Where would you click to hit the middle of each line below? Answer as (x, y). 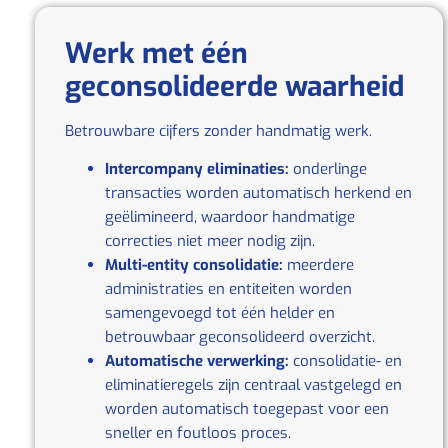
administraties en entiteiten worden (228, 288)
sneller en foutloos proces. (198, 432)
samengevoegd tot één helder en (220, 312)
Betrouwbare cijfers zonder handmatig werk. (218, 130)
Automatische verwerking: (197, 360)
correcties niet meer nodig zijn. (210, 240)
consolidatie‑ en (345, 360)
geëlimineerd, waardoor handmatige (230, 216)
